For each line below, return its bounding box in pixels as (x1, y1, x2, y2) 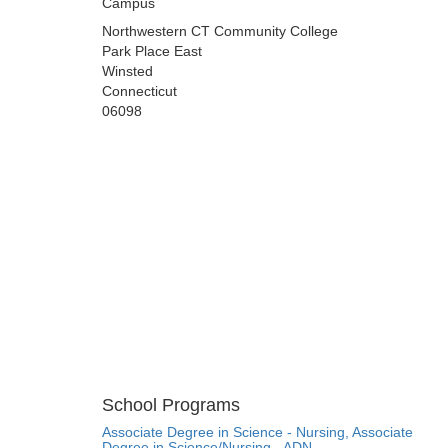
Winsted (102, 63, 153, 80)
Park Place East (102, 43, 202, 60)
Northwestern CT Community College (102, 23, 338, 40)
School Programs (102, 395, 240, 416)
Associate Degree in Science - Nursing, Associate (102, 424, 413, 441)
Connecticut (102, 83, 177, 100)
